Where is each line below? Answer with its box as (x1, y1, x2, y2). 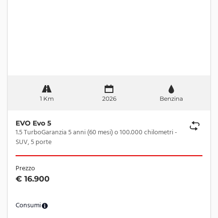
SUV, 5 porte (16, 137, 52, 148)
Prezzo (16, 163, 35, 174)
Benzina (160, 95, 183, 102)
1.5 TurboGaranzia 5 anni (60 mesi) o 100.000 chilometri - (16, 127, 175, 138)
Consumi (16, 200, 41, 211)
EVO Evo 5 (16, 119, 51, 127)
